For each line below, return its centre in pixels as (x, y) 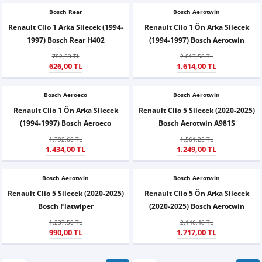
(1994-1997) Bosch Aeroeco (65, 123)
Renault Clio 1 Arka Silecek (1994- (65, 27)
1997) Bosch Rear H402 (65, 40)
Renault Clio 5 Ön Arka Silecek (196, 193)
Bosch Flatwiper (65, 206)
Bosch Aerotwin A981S (196, 123)
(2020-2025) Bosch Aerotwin (196, 206)
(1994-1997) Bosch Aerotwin (196, 40)
